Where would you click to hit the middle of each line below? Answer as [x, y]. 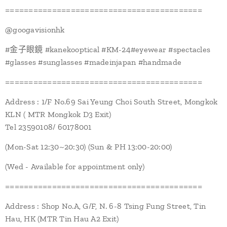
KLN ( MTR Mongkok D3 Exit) [58, 114]
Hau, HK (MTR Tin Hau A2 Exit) [62, 219]
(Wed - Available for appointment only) [75, 166]
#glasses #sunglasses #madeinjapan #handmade [93, 62]
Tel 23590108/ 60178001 [49, 127]
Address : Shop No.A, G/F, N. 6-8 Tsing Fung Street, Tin [106, 206]
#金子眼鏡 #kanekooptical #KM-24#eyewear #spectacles [108, 49]
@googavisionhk [35, 30]
